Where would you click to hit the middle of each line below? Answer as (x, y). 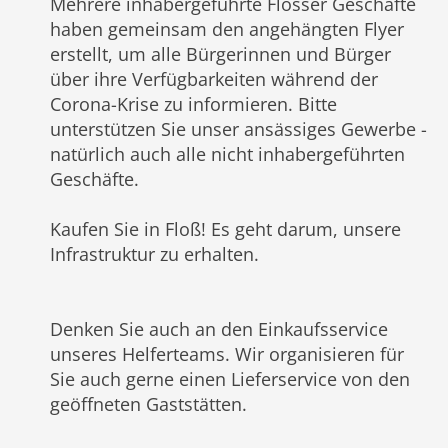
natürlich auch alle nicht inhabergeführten (227, 153)
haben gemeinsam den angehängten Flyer (227, 28)
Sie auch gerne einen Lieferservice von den (230, 378)
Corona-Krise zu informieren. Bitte (193, 103)
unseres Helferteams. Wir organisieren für (227, 353)
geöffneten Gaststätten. (148, 403)
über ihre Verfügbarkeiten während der (214, 78)
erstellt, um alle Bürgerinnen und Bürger (220, 53)
